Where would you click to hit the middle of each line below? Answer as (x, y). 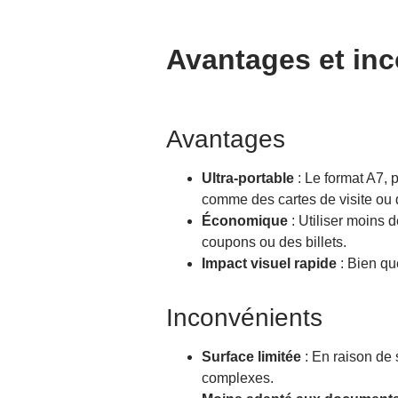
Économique (245, 221)
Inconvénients (244, 318)
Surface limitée (251, 357)
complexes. (238, 378)
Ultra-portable (248, 179)
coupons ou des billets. (274, 243)
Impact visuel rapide (269, 264)
